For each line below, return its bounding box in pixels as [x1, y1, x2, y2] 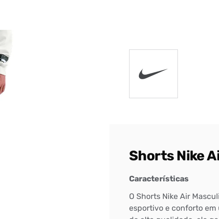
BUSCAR [177, 33, 201, 40]
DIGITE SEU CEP [11, 16, 53, 23]
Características [129, 174, 189, 183]
